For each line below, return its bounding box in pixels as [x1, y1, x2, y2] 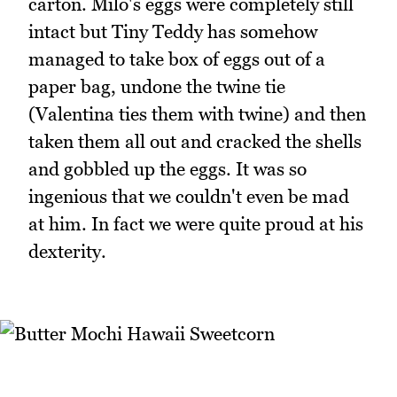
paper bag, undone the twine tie [28, 74, 285, 97]
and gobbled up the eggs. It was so [28, 157, 307, 180]
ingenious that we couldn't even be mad [28, 184, 349, 207]
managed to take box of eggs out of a [28, 47, 325, 70]
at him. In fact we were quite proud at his [28, 212, 363, 235]
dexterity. [28, 239, 106, 262]
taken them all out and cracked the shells [28, 129, 362, 152]
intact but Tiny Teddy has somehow [28, 19, 317, 43]
